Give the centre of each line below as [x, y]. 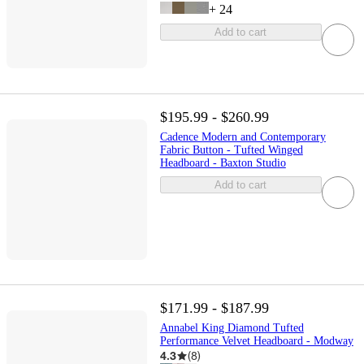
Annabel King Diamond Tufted [232, 328]
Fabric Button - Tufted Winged [231, 150]
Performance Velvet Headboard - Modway [256, 341]
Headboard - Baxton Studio [223, 163]
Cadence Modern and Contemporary [243, 137]
